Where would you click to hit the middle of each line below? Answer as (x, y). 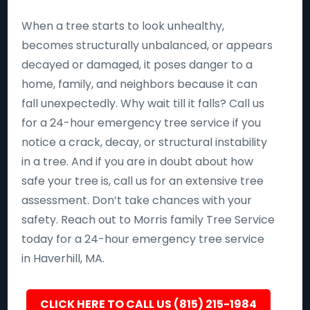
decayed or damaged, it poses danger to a (137, 65)
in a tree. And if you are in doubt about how (138, 162)
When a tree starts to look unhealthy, (123, 26)
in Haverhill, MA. (63, 258)
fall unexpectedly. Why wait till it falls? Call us (143, 103)
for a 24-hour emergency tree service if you (142, 123)
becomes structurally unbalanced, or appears (147, 45)
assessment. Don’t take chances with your (137, 200)
